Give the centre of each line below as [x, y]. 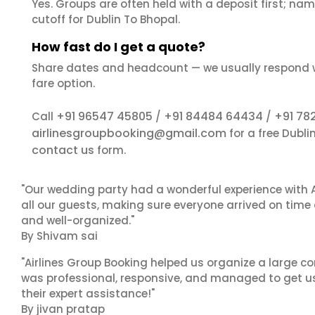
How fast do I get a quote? [118, 47]
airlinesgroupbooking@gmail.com [129, 133]
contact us [63, 150]
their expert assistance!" [88, 294]
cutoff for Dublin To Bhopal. [106, 19]
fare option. [63, 83]
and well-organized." [78, 220]
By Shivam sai [59, 236]
